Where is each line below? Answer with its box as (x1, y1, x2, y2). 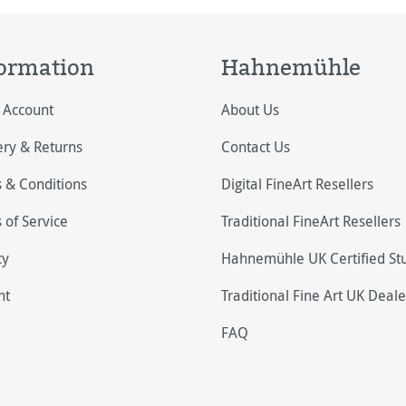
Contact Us (221, 137, 290, 157)
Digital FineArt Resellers (221, 174, 373, 194)
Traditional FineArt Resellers (221, 211, 401, 231)
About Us (221, 100, 279, 120)
